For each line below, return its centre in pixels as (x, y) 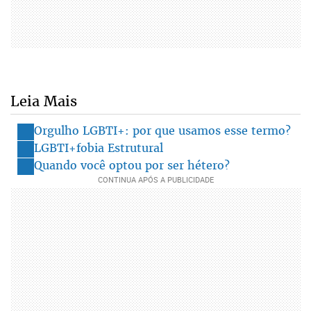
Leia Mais (44, 101)
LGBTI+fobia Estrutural (99, 148)
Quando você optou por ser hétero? (132, 166)
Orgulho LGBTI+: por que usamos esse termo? (162, 131)
